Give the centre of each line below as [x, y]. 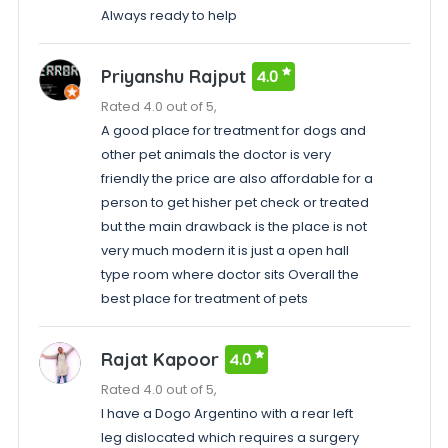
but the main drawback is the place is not [233, 226]
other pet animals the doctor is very [215, 154]
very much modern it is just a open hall [224, 250]
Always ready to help [168, 15]
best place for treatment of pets [204, 298]
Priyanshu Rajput [173, 76]
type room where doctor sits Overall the [229, 274]
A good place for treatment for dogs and [233, 130]
